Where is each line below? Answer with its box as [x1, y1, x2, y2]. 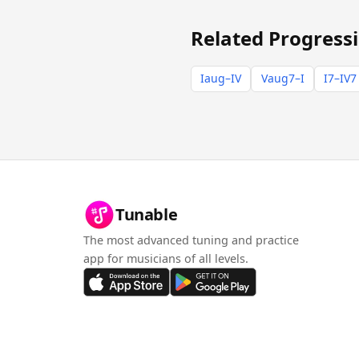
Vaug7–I [260, 71, 305, 87]
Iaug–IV [200, 71, 242, 87]
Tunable [115, 204, 178, 226]
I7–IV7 [323, 71, 357, 87]
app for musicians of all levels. [83, 251, 248, 267]
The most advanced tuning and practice [83, 232, 299, 248]
